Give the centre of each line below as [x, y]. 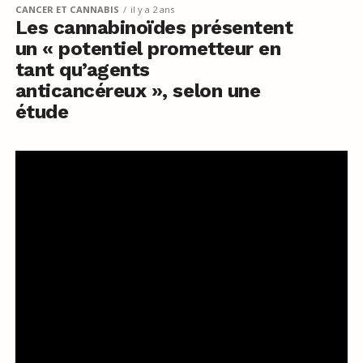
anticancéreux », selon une [138, 90]
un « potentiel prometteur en [148, 48]
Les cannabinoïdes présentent [154, 27]
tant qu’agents [82, 69]
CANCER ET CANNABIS [67, 9]
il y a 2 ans [152, 9]
